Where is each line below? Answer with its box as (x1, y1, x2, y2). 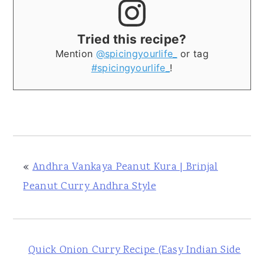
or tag (177, 47, 209, 60)
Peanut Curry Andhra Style (23, 179, 156, 194)
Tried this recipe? (77, 31, 187, 47)
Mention (55, 47, 96, 60)
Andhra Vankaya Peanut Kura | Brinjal (32, 159, 218, 175)
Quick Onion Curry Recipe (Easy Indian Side (28, 242, 241, 258)
